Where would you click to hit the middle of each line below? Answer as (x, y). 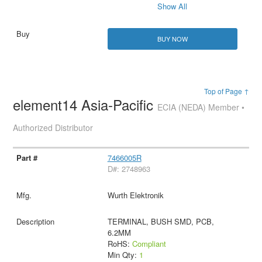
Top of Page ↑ (226, 91)
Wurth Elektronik (135, 195)
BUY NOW (172, 39)
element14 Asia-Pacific (85, 105)
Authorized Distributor (53, 128)
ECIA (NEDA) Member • (201, 107)
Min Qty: (123, 255)
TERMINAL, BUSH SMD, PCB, (161, 221)
